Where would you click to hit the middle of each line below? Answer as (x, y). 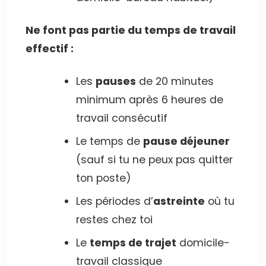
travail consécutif (122, 118)
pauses (116, 82)
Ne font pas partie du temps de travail (131, 31)
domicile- (203, 243)
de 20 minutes (175, 82)
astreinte (179, 202)
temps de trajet (133, 243)
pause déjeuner (186, 142)
